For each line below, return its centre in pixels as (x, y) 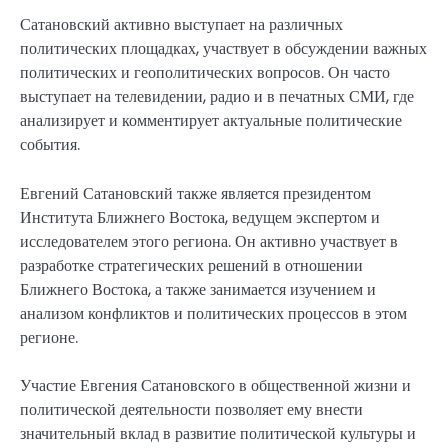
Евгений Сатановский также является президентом (195, 193)
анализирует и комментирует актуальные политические (211, 121)
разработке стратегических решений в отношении (191, 265)
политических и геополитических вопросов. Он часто (205, 73)
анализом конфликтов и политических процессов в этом (213, 313)
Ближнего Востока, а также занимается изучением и (198, 289)
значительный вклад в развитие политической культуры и (218, 433)
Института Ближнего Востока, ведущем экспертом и (200, 217)
